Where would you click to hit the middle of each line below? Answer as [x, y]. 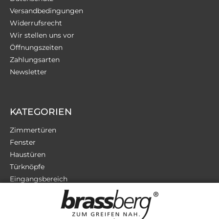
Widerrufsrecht [36, 23]
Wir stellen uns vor [42, 35]
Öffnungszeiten [36, 48]
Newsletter [28, 72]
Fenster [23, 142]
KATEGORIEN [41, 112]
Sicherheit [27, 204]
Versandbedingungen [46, 11]
